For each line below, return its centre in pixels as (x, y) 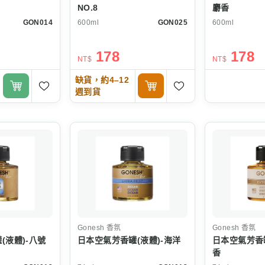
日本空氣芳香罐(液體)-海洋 (129, 240)
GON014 (38, 22)
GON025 (172, 22)
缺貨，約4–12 (102, 80)
